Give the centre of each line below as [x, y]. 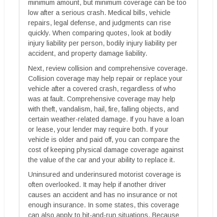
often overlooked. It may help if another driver [97, 184]
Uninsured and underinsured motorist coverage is [105, 174]
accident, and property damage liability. [88, 54]
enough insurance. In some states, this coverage [104, 205]
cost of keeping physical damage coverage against [106, 149]
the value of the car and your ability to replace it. [101, 160]
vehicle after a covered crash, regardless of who [102, 88]
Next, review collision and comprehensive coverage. [108, 68]
